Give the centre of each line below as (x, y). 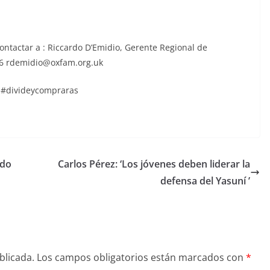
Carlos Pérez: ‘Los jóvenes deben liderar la (154, 164)
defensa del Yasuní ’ (205, 181)
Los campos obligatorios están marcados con (141, 258)
